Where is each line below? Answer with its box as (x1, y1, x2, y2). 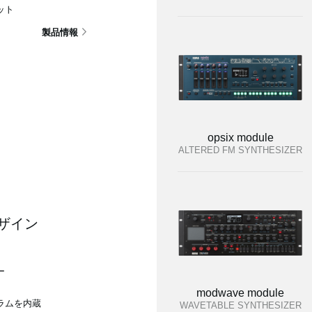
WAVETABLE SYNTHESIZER (179, 300, 302, 311)
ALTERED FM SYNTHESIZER (178, 145, 302, 155)
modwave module (196, 287, 284, 299)
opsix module (207, 132, 274, 143)
